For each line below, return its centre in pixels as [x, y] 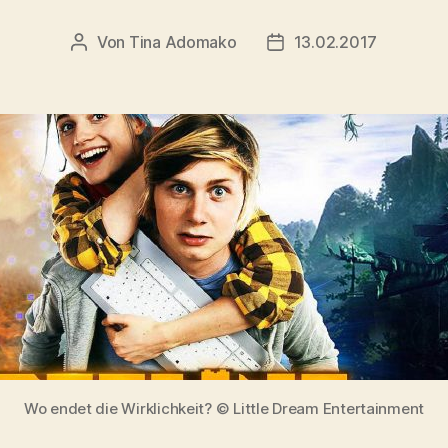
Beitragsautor [128, 43]
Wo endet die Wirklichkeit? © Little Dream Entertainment [224, 408]
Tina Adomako [182, 41]
